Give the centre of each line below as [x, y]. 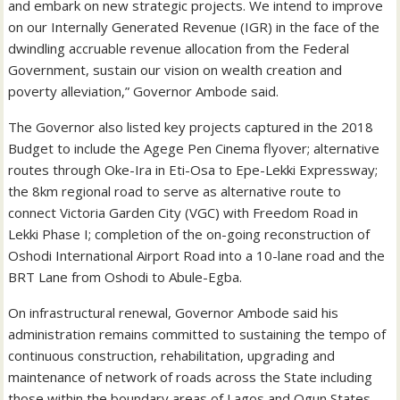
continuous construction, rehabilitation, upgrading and [172, 355]
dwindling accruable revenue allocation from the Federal [179, 48]
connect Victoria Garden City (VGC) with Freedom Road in [183, 212]
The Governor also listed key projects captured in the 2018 [191, 126]
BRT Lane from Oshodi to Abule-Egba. [125, 276]
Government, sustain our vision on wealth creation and [175, 69]
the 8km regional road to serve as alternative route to [175, 191]
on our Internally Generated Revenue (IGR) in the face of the [194, 26]
